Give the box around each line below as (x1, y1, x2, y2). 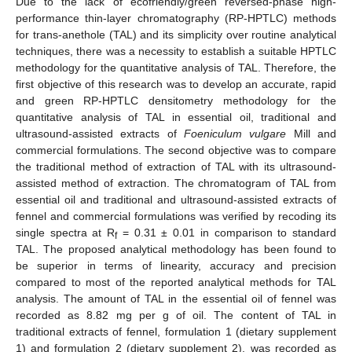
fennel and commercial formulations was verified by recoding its (16, 209, 336, 222)
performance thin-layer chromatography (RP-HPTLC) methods (16, 11, 336, 24)
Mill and (286, 126, 337, 140)
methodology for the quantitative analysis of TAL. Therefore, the (16, 60, 336, 74)
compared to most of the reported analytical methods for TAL (16, 275, 336, 288)
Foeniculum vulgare (184, 126, 287, 140)
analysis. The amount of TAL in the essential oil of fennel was (16, 291, 336, 305)
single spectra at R (16, 225, 115, 239)
